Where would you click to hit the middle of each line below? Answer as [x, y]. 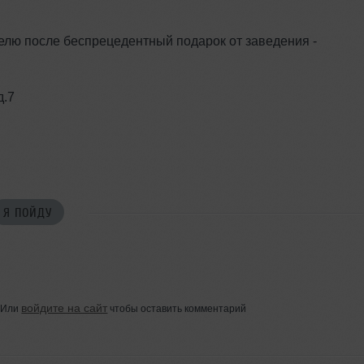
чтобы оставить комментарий [177, 308]
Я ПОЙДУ [28, 212]
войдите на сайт [65, 308]
